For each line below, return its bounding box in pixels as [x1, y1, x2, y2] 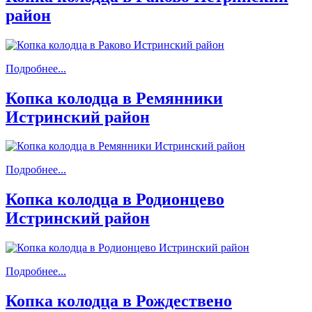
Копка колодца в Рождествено [6, 292, 232, 311]
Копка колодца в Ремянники [6, 88, 223, 107]
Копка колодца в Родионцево [6, 190, 224, 209]
